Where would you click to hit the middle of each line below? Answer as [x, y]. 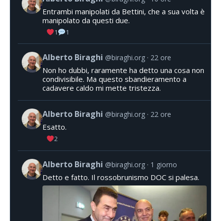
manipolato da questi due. [86, 20]
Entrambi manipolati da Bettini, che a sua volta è [124, 11]
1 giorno [164, 165]
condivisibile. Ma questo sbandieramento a [114, 79]
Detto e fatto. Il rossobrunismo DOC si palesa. [121, 177]
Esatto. [55, 127]
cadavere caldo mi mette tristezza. [102, 88]
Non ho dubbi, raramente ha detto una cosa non [123, 70]
